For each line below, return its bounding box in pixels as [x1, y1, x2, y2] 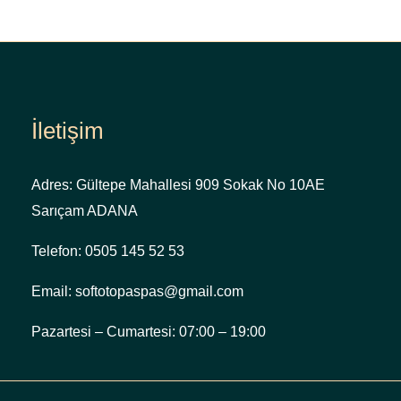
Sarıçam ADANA [31, 202, 138, 218]
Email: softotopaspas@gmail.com [31, 283, 243, 299]
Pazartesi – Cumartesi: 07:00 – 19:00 [31, 323, 266, 339]
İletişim [31, 116, 104, 144]
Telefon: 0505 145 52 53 [31, 243, 184, 259]
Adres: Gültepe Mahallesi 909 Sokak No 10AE [31, 176, 325, 192]
